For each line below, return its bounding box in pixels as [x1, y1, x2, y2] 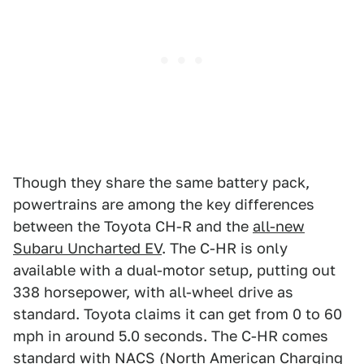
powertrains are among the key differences [13, 196, 314, 214]
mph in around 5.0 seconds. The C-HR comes [13, 327, 328, 345]
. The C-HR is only [162, 240, 288, 258]
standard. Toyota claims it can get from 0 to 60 [13, 305, 342, 323]
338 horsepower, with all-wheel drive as [13, 284, 293, 301]
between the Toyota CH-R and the [13, 218, 253, 236]
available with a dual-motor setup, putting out [13, 262, 336, 279]
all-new [253, 218, 305, 236]
